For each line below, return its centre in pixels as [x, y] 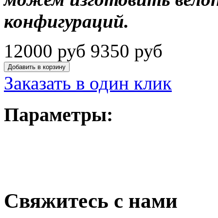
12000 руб [45, 51]
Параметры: [58, 115]
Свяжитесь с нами [91, 200]
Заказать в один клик [88, 83]
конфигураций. [66, 21]
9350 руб [124, 51]
